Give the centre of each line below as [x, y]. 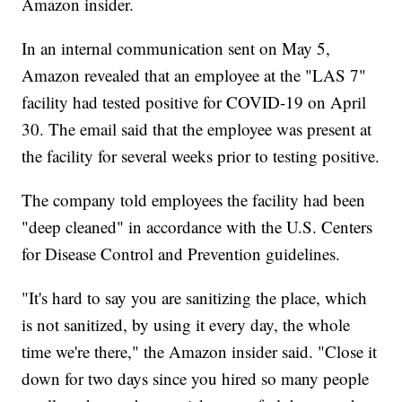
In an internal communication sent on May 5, [176, 48]
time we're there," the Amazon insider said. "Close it [200, 351]
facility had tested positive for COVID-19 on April [194, 101]
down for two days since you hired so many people [196, 378]
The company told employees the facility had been [194, 199]
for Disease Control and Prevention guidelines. [181, 253]
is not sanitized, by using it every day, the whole [186, 324]
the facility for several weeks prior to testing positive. [201, 155]
